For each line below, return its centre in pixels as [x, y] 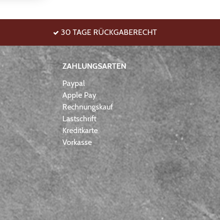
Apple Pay [79, 95]
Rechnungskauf [88, 107]
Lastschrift [79, 119]
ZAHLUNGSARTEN [94, 66]
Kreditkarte [80, 131]
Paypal [74, 83]
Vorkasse [77, 142]
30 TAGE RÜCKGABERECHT [108, 32]
